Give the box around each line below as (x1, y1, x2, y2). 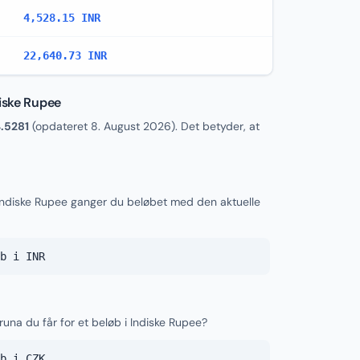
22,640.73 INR (23, 49, 107, 62)
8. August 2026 (91, 119, 171, 133)
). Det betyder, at (171, 119, 260, 133)
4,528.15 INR (23, 11, 100, 24)
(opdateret (29, 119, 91, 133)
